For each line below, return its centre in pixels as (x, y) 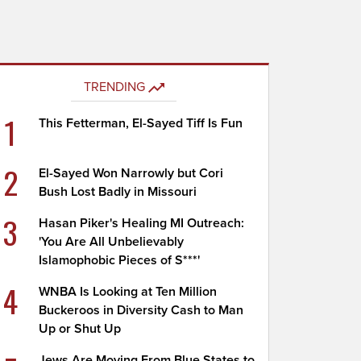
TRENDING (114, 87)
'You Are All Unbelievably (112, 242)
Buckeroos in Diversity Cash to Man (141, 310)
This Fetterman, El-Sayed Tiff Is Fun (141, 123)
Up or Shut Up (80, 329)
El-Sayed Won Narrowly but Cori (131, 173)
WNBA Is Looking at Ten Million (128, 292)
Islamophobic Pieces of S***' (120, 260)
